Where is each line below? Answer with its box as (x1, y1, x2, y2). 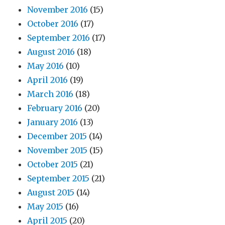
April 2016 (27, 75, 68, 85)
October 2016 (27, 19, 79, 29)
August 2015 (27, 187, 75, 198)
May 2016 (27, 61, 64, 71)
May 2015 (27, 201, 64, 212)
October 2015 (27, 159, 78, 170)
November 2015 (27, 145, 88, 156)
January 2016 (27, 117, 78, 128)
